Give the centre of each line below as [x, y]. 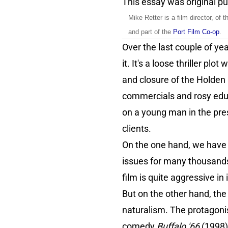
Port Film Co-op [196, 32]
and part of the [150, 32]
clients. [138, 129]
